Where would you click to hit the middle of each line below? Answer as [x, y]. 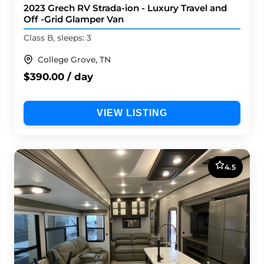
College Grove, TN [74, 59]
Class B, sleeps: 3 [57, 37]
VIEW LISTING [132, 113]
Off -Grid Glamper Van [74, 19]
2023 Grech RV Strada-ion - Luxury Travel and [125, 8]
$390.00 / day [58, 76]
